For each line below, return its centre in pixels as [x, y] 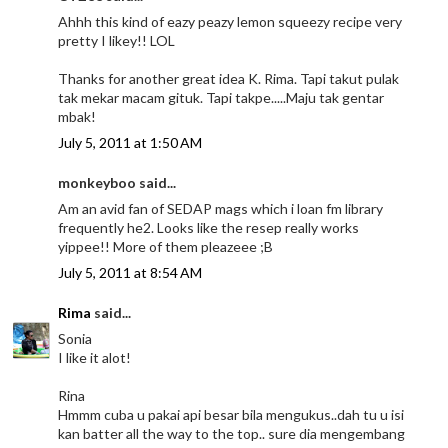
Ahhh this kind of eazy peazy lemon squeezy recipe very [230, 21]
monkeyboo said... [117, 182]
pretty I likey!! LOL [117, 40]
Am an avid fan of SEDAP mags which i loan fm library [221, 208]
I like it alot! [95, 357]
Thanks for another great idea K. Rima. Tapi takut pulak [229, 78]
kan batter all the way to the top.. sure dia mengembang [232, 433]
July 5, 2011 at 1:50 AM [130, 142]
